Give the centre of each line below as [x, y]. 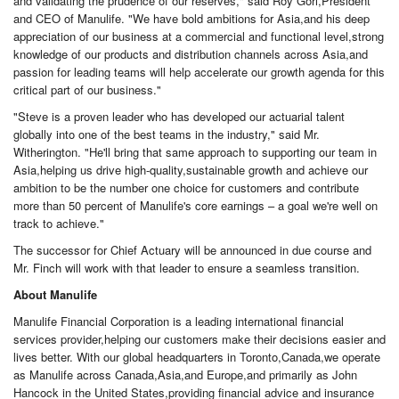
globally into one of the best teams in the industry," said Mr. [167, 134]
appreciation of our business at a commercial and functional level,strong [199, 36]
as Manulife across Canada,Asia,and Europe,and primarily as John [185, 374]
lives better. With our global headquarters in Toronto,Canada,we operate [197, 356]
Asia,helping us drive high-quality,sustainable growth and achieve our [191, 169]
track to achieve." [59, 223]
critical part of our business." [87, 89]
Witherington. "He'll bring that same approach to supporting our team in [195, 151]
